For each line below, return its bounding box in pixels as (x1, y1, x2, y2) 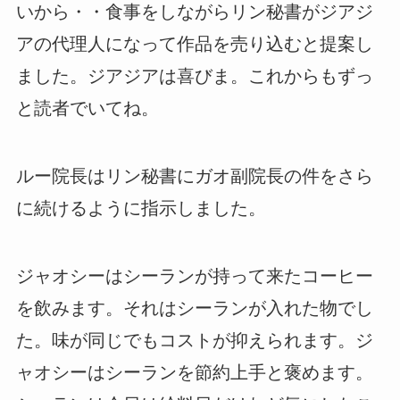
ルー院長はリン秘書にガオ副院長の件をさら (15, 166, 373, 187)
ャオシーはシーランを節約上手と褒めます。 (15, 362, 373, 383)
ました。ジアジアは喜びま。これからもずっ (15, 66, 373, 87)
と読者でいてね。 (15, 98, 177, 119)
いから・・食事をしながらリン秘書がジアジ (15, 2, 373, 22)
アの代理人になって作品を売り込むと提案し (15, 34, 373, 54)
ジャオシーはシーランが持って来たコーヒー (15, 266, 373, 287)
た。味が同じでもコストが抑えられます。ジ (15, 330, 373, 351)
